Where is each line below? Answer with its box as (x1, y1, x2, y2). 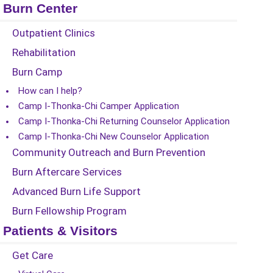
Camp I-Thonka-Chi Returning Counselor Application (18, 116, 230, 127)
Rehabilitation (12, 46, 76, 58)
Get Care (12, 249, 53, 261)
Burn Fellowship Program (12, 205, 127, 217)
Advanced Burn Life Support (12, 185, 141, 197)
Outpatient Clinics (12, 27, 95, 39)
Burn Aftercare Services (12, 166, 122, 178)
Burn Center (3, 1, 77, 16)
